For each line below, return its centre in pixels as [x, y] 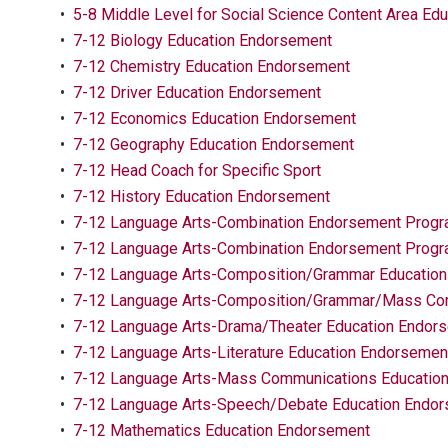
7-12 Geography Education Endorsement [213, 144]
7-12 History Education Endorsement [201, 196]
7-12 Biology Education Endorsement [202, 40]
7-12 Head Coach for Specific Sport [197, 170]
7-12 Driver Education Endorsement [197, 92]
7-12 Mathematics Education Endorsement [221, 430]
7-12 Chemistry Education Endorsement [211, 66]
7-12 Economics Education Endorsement [214, 118]
